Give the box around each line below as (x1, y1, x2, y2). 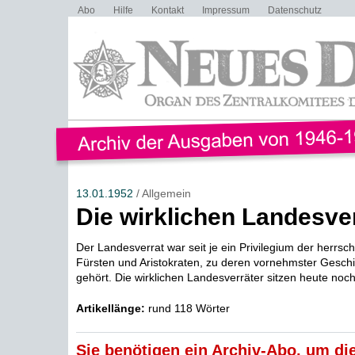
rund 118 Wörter (144, 302, 230, 315)
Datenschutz (267, 5, 322, 16)
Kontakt (151, 5, 184, 16)
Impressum (201, 5, 250, 16)
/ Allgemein (132, 187, 191, 200)
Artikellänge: (75, 302, 145, 315)
